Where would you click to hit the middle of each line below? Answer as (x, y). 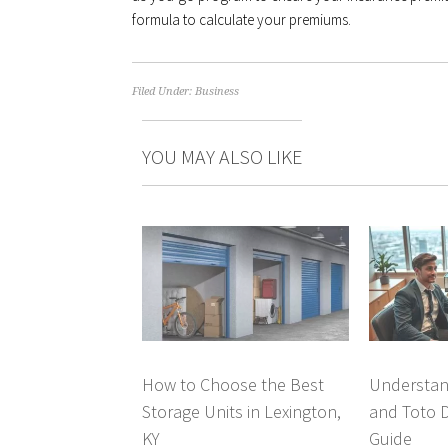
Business (217, 91)
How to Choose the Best (233, 384)
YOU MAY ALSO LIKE (222, 156)
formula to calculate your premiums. (241, 19)
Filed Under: (163, 91)
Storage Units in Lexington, (241, 411)
